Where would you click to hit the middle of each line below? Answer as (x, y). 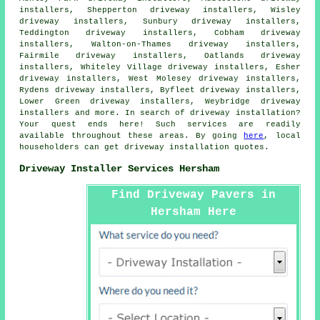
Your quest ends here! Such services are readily (160, 125)
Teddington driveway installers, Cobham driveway (160, 33)
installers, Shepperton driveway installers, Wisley (160, 10)
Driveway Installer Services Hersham (120, 168)
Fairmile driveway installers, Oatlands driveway (160, 56)
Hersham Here (193, 212)
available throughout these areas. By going (132, 136)
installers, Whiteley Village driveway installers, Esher (160, 67)
